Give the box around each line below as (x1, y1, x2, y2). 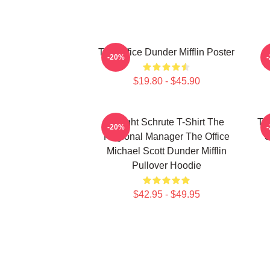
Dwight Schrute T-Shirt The (108, 117, 224, 127)
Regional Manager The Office (103, 131, 230, 142)
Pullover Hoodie (131, 160, 201, 171)
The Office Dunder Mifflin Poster (98, 47, 234, 57)
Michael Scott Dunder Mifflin (106, 146, 227, 156)
